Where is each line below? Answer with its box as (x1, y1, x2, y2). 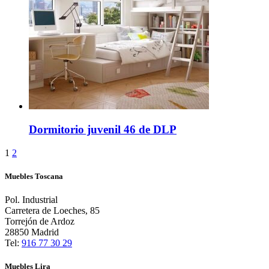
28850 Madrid (5, 226, 59, 237)
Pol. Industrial (5, 194, 58, 205)
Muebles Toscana (5, 171, 63, 181)
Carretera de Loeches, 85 (5, 205, 100, 216)
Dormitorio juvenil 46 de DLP (29, 122, 177, 136)
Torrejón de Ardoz (5, 216, 74, 226)
